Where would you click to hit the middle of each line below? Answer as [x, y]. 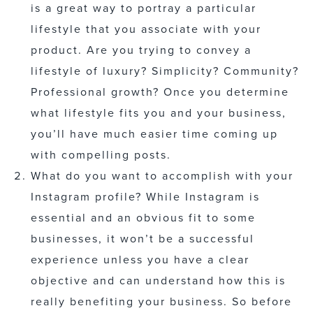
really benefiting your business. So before [161, 301]
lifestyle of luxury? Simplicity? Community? [165, 71]
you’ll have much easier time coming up [154, 134]
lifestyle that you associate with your [146, 29]
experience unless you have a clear [140, 260]
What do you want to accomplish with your [162, 176]
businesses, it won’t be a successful [143, 239]
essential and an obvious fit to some [143, 218]
